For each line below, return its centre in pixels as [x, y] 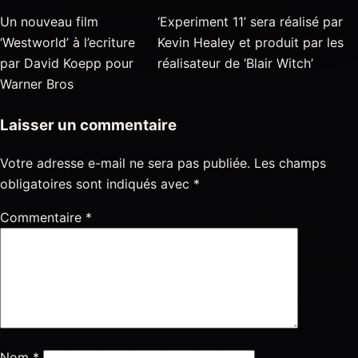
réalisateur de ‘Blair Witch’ [235, 64]
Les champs [290, 163]
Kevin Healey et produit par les [250, 43]
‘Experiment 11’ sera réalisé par [250, 22]
